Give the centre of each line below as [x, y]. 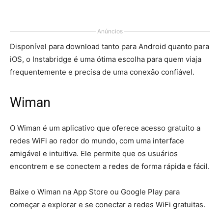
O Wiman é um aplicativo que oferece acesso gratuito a [105, 128]
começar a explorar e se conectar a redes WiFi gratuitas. [108, 205]
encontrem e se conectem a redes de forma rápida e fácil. [110, 166]
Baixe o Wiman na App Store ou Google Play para [95, 192]
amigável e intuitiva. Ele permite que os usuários [94, 153]
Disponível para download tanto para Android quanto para [110, 46]
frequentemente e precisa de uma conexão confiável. [102, 72]
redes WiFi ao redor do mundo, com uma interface [97, 141]
